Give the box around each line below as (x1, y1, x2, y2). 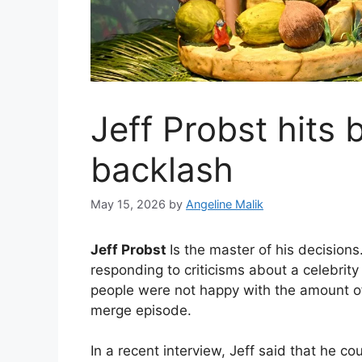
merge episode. (90, 301, 192, 318)
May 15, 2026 (90, 196, 166, 211)
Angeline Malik (186, 196, 263, 211)
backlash (90, 148, 234, 190)
